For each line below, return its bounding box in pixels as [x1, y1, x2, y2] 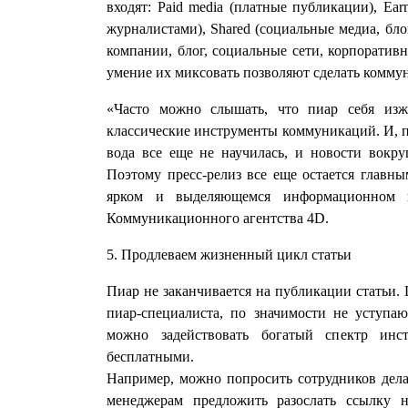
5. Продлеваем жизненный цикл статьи [107, 247, 352, 262]
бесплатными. [107, 349, 194, 364]
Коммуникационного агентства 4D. [107, 210, 329, 226]
